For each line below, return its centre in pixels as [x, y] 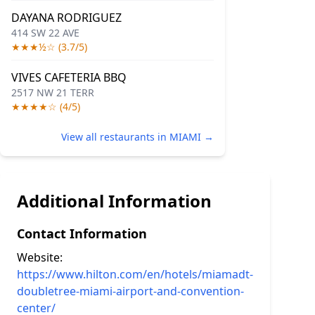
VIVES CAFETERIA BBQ [69, 77]
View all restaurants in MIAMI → [137, 137]
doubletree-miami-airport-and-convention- [130, 291]
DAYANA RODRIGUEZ [66, 18]
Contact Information [82, 233]
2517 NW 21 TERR [53, 92]
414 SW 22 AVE [45, 33]
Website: [40, 257]
